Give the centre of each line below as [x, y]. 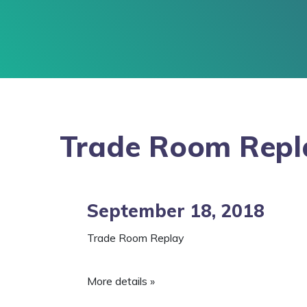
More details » [121, 281]
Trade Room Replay [136, 238]
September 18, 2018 [176, 211]
